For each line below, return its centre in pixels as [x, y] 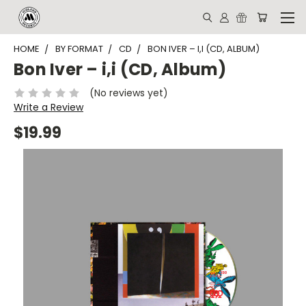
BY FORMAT [79, 49]
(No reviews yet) [128, 93]
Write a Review [48, 107]
